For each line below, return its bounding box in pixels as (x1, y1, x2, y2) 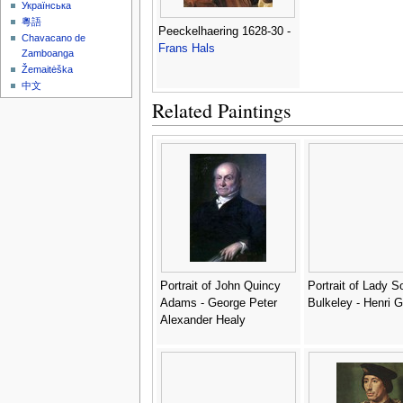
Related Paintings (151, 96, 291, 123)
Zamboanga (22, 48, 75, 59)
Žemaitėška (22, 64, 74, 76)
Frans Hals (157, 41, 215, 55)
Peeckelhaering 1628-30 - (157, 24, 291, 38)
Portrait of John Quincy (159, 279, 281, 292)
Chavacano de (22, 32, 86, 44)
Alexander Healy (159, 313, 246, 327)
